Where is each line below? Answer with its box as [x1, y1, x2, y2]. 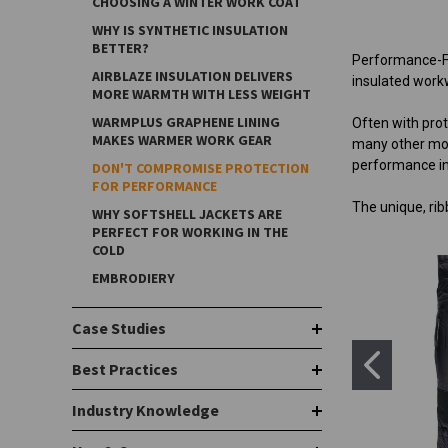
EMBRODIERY [92, 269, 175, 287]
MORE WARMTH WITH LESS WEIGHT [92, 85, 311, 103]
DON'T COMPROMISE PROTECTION [92, 159, 309, 177]
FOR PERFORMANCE [92, 177, 217, 195]
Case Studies [72, 318, 166, 338]
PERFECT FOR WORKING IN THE [92, 223, 288, 241]
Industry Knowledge [72, 400, 219, 420]
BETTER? [92, 39, 149, 57]
